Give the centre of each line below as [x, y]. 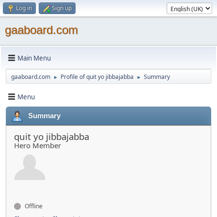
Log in [24, 8]
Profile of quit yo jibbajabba [97, 77]
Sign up [62, 8]
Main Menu [34, 58]
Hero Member [38, 145]
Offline [33, 206]
